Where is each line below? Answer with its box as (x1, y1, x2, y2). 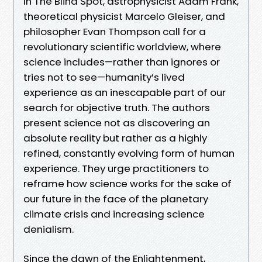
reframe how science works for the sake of (23, 176, 232, 191)
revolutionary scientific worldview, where (23, 39, 221, 54)
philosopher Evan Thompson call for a (23, 24, 206, 39)
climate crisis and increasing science (23, 206, 205, 221)
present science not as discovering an (23, 115, 210, 130)
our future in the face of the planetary (23, 191, 208, 206)
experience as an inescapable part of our (23, 85, 226, 99)
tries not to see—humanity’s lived (23, 70, 185, 84)
